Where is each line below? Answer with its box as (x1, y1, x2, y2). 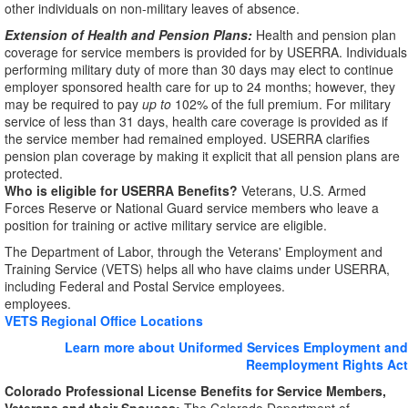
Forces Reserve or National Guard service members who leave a (5, 199, 379, 217)
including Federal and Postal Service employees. (5, 277, 285, 295)
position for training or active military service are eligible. (5, 216, 327, 234)
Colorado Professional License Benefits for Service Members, (5, 382, 386, 400)
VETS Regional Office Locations (5, 311, 203, 330)
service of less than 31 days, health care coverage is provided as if (5, 112, 388, 130)
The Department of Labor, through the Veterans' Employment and (5, 242, 382, 260)
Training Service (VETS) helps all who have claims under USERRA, (5, 260, 390, 278)
